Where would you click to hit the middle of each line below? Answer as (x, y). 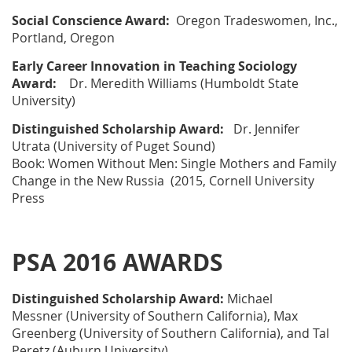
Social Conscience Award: (92, 21)
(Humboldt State (248, 84)
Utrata (31, 147)
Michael (248, 299)
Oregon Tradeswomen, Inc (254, 21)
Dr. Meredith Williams (133, 84)
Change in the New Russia (91, 181)
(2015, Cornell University (242, 181)
